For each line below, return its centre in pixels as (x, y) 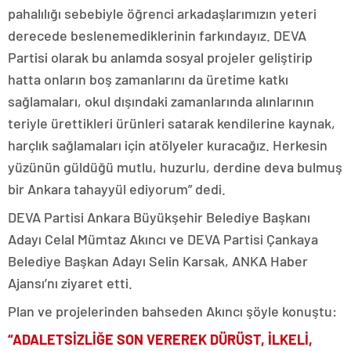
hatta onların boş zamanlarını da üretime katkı (148, 79)
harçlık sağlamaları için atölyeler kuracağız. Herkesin (168, 145)
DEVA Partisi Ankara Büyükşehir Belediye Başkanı (159, 217)
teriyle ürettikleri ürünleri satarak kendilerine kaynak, (172, 123)
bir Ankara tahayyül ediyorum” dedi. (117, 189)
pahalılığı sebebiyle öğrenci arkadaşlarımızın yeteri (162, 13)
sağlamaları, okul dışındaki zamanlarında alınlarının (161, 101)
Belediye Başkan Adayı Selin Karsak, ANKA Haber (158, 261)
